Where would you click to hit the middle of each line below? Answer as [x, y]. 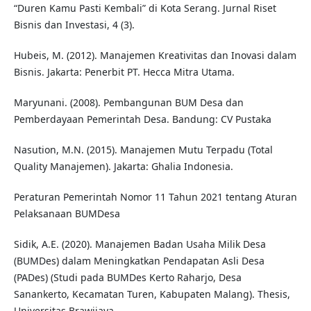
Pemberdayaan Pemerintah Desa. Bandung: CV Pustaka [142, 119]
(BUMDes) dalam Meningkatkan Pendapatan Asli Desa [139, 261]
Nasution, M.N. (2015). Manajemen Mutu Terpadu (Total [143, 150]
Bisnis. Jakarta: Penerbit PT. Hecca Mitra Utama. [124, 72]
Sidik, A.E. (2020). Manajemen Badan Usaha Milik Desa [140, 244]
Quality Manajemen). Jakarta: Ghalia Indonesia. [123, 167]
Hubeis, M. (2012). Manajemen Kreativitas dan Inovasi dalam [155, 56]
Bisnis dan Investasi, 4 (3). [74, 25]
